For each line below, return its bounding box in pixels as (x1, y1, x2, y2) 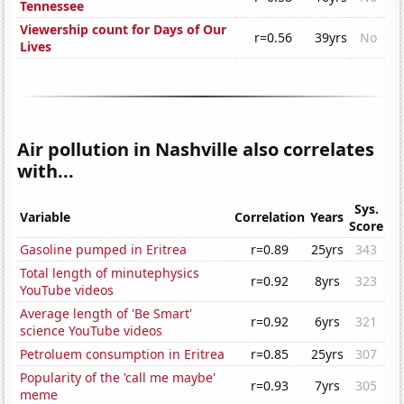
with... (17, 159, 75, 184)
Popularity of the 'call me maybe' (20, 369, 216, 387)
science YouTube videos (20, 322, 163, 340)
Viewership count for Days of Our (20, 21, 227, 39)
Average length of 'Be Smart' (20, 305, 193, 323)
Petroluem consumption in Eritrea (20, 345, 225, 363)
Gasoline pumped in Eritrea (20, 241, 188, 259)
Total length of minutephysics (20, 264, 200, 282)
